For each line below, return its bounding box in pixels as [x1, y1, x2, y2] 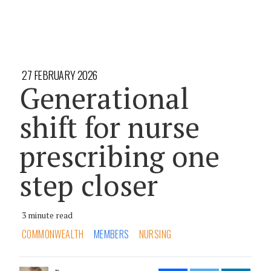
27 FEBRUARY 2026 [22, 67, 97, 83]
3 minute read [22, 209, 73, 221]
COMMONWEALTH [22, 226, 84, 241]
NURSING [139, 226, 172, 241]
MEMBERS [93, 226, 129, 241]
